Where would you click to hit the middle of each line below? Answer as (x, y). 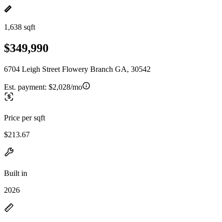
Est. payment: (26, 87)
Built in (16, 173)
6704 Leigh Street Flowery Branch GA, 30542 (77, 69)
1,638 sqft (20, 27)
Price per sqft (25, 117)
